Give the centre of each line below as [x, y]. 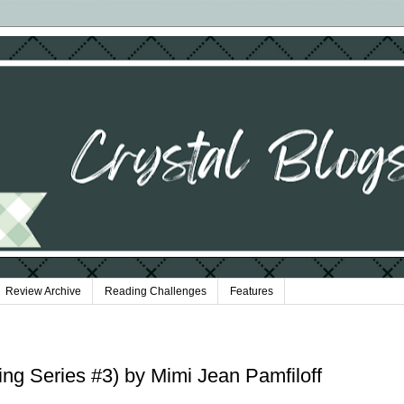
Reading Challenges [156, 292]
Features [252, 292]
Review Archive [43, 292]
